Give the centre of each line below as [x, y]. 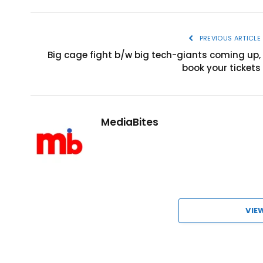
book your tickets [221, 68]
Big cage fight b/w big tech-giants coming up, [154, 55]
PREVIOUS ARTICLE [229, 38]
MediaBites [130, 122]
